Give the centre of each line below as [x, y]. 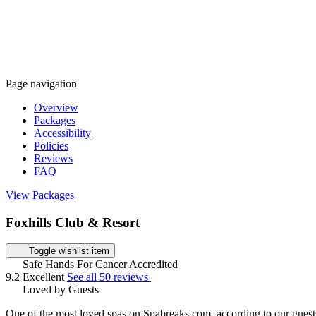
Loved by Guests [59, 290]
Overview [56, 108]
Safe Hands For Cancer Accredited [100, 265]
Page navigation [41, 84]
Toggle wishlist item [69, 251]
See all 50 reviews [109, 277]
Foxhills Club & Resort [73, 222]
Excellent [45, 277]
